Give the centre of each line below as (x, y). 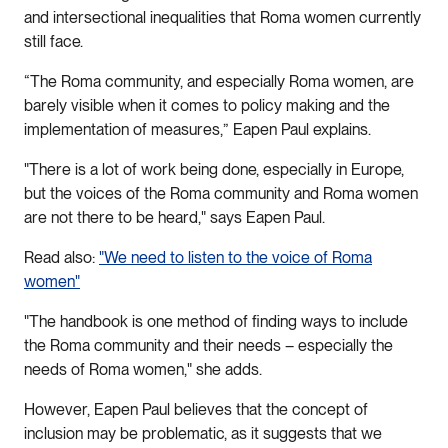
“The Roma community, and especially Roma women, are (219, 81)
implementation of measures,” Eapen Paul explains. (199, 129)
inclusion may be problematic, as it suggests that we (203, 433)
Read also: (61, 257)
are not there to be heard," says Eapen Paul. (176, 217)
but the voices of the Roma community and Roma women (221, 193)
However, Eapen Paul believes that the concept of (196, 409)
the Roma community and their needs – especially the (208, 345)
